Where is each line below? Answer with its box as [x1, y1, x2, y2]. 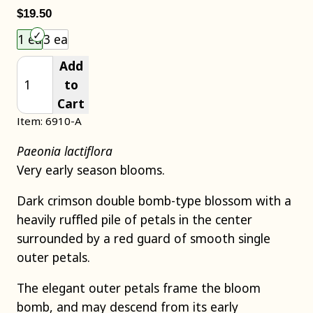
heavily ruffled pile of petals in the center [17, 211, 252, 228]
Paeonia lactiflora [17, 142, 112, 159]
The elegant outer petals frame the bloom [17, 279, 261, 297]
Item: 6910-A [17, 113, 82, 128]
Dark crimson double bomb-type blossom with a [17, 192, 291, 210]
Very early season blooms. [17, 161, 165, 178]
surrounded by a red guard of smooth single [17, 230, 270, 247]
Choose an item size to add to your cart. [223, 23, 249, 41]
